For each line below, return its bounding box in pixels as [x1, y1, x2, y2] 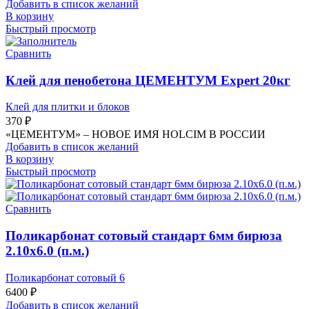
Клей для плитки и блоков [6, 101, 130, 113]
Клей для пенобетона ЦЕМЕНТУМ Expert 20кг [6, 72, 290, 88]
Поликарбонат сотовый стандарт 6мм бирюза [6, 228, 282, 243]
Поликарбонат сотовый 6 [6, 271, 125, 283]
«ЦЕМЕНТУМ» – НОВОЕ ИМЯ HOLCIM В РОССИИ [6, 128, 266, 141]
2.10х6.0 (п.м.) [6, 243, 89, 259]
